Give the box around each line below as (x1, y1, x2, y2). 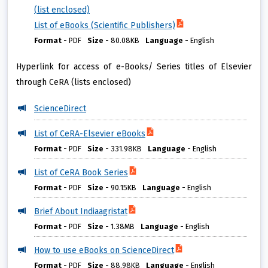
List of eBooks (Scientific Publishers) (34, 20, 175, 31)
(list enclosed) (34, 5, 90, 16)
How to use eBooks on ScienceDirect (34, 245, 174, 256)
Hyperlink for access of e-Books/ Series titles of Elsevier (16, 62, 252, 72)
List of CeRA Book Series (34, 167, 128, 178)
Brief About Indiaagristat (34, 206, 127, 217)
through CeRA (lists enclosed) (16, 77, 131, 88)
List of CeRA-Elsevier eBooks (34, 129, 145, 139)
